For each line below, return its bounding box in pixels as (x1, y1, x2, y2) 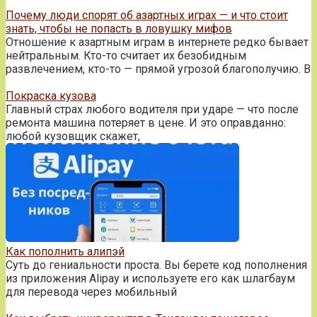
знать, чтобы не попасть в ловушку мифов (6, 21, 232, 35)
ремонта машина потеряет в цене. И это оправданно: (6, 115, 286, 129)
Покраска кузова (6, 88, 96, 103)
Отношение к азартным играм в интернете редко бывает (6, 35, 309, 49)
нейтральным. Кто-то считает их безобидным (6, 48, 246, 62)
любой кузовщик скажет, (6, 129, 140, 143)
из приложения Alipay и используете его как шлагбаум (6, 271, 295, 285)
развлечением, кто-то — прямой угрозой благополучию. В (6, 62, 311, 76)
